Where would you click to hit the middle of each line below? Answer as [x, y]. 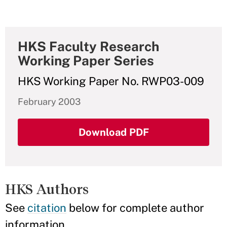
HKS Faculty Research [88, 46]
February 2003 [49, 102]
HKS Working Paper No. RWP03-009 [111, 81]
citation [47, 208]
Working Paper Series [86, 61]
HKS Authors [47, 189]
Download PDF [113, 132]
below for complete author [135, 208]
